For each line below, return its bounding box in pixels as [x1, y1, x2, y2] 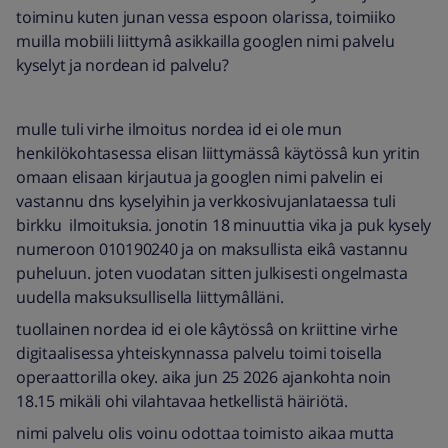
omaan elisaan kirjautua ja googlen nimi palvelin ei [16, 166, 383, 188]
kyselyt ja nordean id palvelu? [16, 54, 229, 76]
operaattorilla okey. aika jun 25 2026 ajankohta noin [16, 366, 391, 388]
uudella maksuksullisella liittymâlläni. [16, 286, 284, 308]
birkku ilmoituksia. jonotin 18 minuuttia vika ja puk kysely [16, 214, 431, 236]
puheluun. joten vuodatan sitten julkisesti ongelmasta [16, 262, 408, 284]
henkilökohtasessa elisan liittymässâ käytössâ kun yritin [16, 142, 420, 164]
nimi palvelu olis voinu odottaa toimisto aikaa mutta [16, 422, 394, 444]
